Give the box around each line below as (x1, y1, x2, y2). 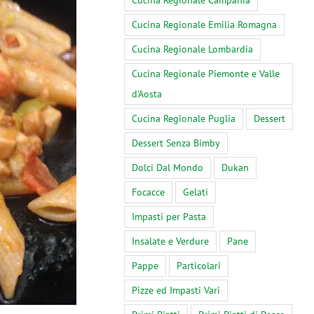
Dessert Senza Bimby (132, 137, 220, 150)
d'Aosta (132, 88, 162, 101)
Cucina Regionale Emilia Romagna (132, 18, 277, 32)
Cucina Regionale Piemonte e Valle (132, 67, 280, 81)
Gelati (183, 186, 208, 199)
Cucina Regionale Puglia (132, 112, 235, 125)
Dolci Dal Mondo (132, 161, 203, 175)
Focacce (132, 186, 165, 199)
